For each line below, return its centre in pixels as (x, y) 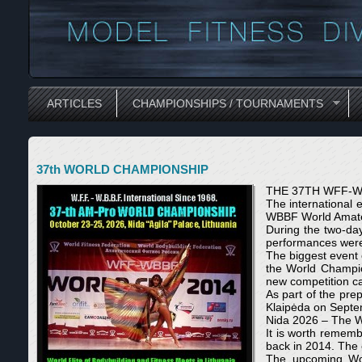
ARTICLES (75, 103)
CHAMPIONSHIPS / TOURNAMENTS (227, 103)
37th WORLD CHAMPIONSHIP (122, 169)
